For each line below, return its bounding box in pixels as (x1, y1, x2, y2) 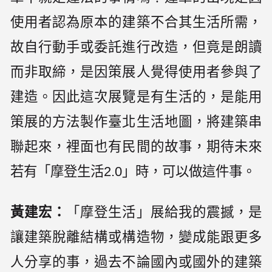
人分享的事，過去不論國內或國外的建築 (10, 254, 262, 270)
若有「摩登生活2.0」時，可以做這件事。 (10, 164, 256, 180)
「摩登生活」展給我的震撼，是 (66, 205, 262, 220)
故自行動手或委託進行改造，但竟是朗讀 (10, 39, 262, 55)
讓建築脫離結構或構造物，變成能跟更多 (10, 229, 262, 245)
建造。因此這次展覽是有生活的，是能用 (10, 89, 262, 105)
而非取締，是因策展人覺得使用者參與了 (10, 64, 262, 80)
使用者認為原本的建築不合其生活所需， (10, 15, 262, 30)
